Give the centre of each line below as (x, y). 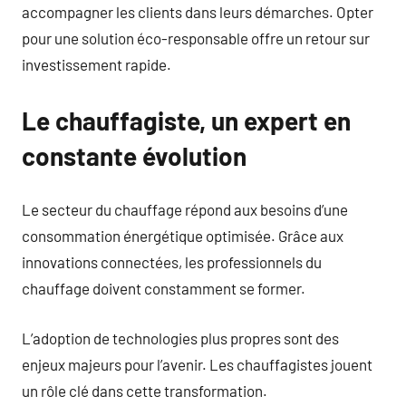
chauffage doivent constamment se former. (164, 288)
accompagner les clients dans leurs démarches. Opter (198, 11)
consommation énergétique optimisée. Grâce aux (183, 236)
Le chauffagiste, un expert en (186, 120)
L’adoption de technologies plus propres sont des (180, 338)
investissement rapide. (97, 64)
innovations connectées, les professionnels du (172, 262)
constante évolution (134, 155)
